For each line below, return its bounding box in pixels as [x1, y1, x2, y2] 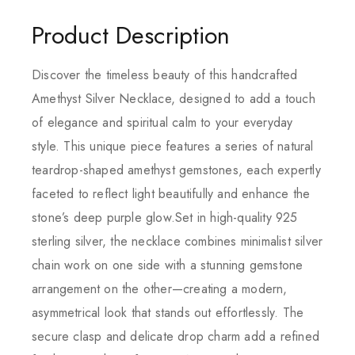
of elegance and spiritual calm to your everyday [32, 113, 293, 132]
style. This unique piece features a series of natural [32, 136, 314, 155]
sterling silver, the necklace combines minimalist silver [32, 231, 323, 250]
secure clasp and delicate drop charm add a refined [32, 326, 320, 345]
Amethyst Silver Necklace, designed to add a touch [32, 89, 315, 108]
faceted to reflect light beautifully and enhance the [32, 184, 311, 203]
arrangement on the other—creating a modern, [32, 279, 288, 298]
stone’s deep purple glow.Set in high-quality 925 [32, 208, 298, 227]
